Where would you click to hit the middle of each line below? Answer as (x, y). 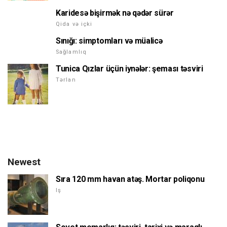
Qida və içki (74, 24)
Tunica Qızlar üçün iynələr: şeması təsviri (129, 69)
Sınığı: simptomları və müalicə (109, 41)
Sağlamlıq (71, 52)
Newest (24, 162)
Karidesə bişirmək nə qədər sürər (115, 13)
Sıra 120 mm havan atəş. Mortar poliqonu (130, 179)
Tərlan (66, 80)
